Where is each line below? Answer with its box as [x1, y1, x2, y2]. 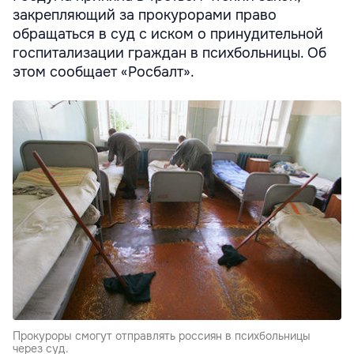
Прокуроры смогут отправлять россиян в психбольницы [13, 328, 311, 343]
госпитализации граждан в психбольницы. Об [13, 44, 326, 62]
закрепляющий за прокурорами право [13, 6, 277, 24]
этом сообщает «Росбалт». [13, 63, 194, 81]
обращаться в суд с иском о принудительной [13, 25, 323, 43]
